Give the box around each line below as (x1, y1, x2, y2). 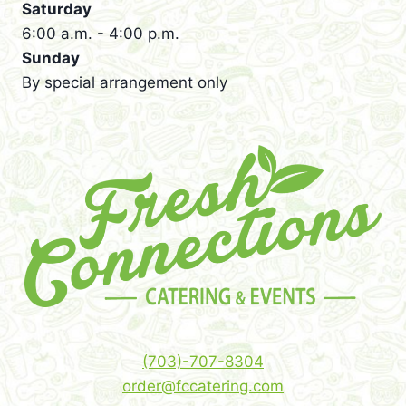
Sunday (22, 49, 80, 67)
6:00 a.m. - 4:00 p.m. (22, 24, 179, 43)
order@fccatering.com (122, 377, 284, 395)
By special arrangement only (22, 73, 227, 92)
